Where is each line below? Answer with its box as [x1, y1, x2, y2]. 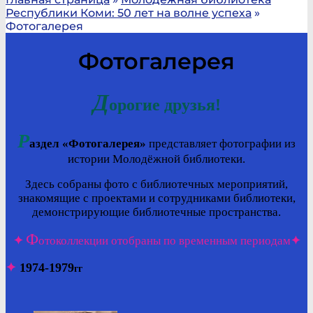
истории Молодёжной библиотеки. [68, 152, 245, 166]
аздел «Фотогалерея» [29, 136, 146, 150]
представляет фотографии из [146, 136, 296, 150]
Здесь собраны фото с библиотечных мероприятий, [25, 177, 288, 191]
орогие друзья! [108, 95, 221, 114]
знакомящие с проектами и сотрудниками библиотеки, [17, 191, 296, 205]
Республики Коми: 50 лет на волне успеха [6, 6, 252, 20]
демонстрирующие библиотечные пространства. [32, 205, 281, 219]
